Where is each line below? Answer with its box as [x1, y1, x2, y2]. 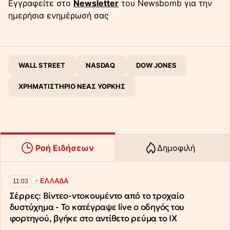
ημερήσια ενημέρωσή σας [8, 10, 109, 21]
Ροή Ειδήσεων [35, 143, 94, 154]
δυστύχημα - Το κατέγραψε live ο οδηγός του [9, 202, 185, 213]
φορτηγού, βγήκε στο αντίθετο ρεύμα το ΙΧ [9, 213, 177, 224]
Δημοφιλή [157, 143, 195, 154]
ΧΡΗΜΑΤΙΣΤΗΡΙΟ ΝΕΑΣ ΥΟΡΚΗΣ [18, 82, 126, 91]
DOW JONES [136, 61, 177, 70]
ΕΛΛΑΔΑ [40, 177, 69, 185]
